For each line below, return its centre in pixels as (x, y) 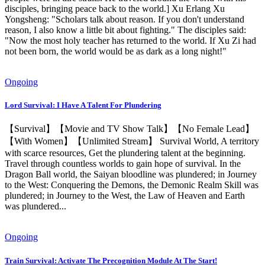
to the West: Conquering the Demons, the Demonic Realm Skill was (132, 185)
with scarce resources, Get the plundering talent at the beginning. (125, 153)
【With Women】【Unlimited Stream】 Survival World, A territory (132, 141)
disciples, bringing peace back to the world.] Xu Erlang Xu (115, 9)
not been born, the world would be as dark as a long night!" (116, 51)
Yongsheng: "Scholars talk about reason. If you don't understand (125, 20)
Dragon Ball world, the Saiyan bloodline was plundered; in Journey (131, 174)
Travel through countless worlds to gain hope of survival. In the (123, 164)
